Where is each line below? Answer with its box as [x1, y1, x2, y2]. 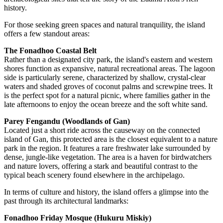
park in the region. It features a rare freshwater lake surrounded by [4, 144, 211, 153]
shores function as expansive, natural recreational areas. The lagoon [4, 64, 215, 73]
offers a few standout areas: [4, 29, 90, 38]
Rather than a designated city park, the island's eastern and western [4, 55, 213, 64]
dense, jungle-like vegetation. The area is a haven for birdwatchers [4, 153, 212, 162]
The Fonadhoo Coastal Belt [4, 46, 97, 55]
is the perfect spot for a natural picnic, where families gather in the [4, 91, 210, 100]
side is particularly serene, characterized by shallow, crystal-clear [4, 73, 206, 82]
